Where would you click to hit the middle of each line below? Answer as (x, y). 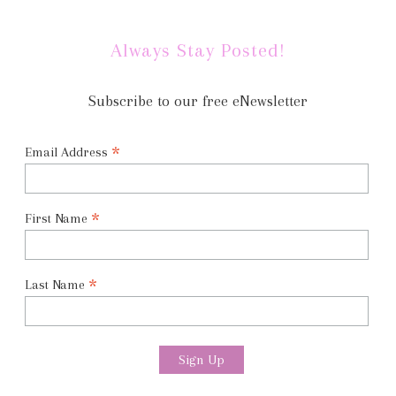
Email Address (68, 152)
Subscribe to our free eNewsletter (198, 100)
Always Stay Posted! (198, 49)
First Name (57, 218)
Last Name (56, 284)
